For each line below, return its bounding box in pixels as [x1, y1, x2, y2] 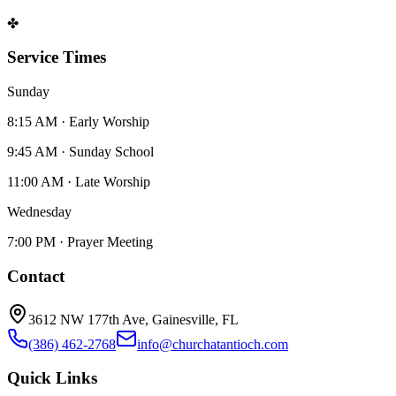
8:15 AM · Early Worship [7, 114, 149, 130]
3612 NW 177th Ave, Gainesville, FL [28, 311, 239, 327]
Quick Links [7, 369, 97, 388]
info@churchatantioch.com [137, 336, 288, 352]
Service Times [7, 48, 106, 67]
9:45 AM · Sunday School [7, 144, 154, 160]
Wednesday [7, 204, 72, 220]
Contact [7, 266, 65, 286]
